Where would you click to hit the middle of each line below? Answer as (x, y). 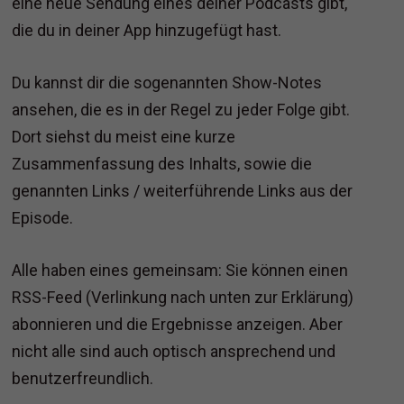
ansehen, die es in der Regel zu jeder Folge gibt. (181, 110)
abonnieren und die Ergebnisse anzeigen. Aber (178, 325)
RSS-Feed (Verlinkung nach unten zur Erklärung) (183, 298)
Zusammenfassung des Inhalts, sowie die (162, 164)
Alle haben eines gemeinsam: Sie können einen (180, 271)
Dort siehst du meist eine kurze (124, 137)
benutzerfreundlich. (83, 379)
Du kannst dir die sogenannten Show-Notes (167, 83)
